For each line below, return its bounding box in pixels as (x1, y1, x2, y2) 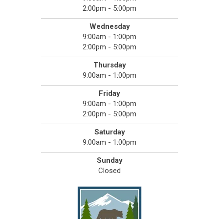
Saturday (94, 128, 125, 137)
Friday (99, 89, 120, 98)
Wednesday (89, 22, 130, 31)
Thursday (93, 61, 126, 70)
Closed (98, 166, 121, 175)
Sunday (96, 156, 123, 165)
